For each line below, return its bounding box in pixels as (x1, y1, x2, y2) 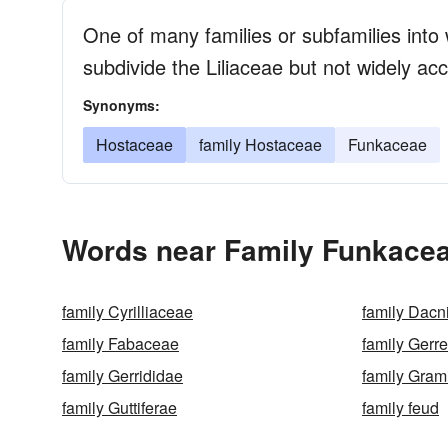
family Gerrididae (62, 364, 183, 387)
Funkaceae (348, 133, 427, 156)
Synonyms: (83, 95, 160, 115)
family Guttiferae (62, 396, 177, 419)
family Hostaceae (199, 133, 322, 156)
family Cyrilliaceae (62, 300, 193, 323)
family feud (362, 396, 439, 419)
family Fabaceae (62, 332, 179, 355)
